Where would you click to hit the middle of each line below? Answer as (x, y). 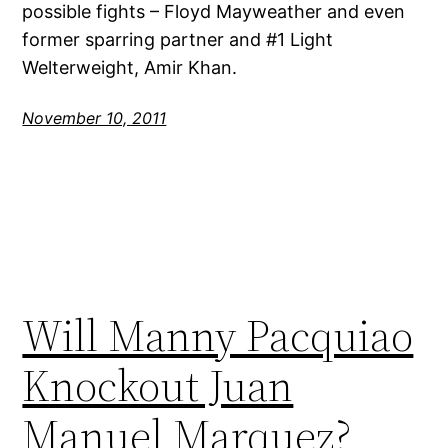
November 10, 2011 (94, 117)
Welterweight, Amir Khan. (130, 67)
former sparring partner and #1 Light (178, 39)
